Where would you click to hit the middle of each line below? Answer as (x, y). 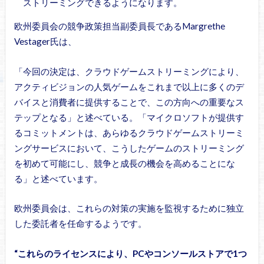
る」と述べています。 (58, 178)
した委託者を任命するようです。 (80, 224)
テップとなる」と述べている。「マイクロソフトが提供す (129, 117)
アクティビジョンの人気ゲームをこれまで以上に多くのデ (129, 86)
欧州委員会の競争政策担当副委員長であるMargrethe (119, 26)
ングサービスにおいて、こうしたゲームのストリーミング (129, 148)
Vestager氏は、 (45, 42)
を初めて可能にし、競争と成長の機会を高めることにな (124, 163)
